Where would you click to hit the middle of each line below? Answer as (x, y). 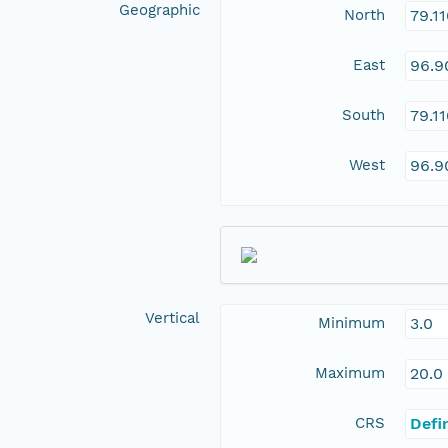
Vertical (172, 318)
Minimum (351, 323)
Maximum (350, 373)
